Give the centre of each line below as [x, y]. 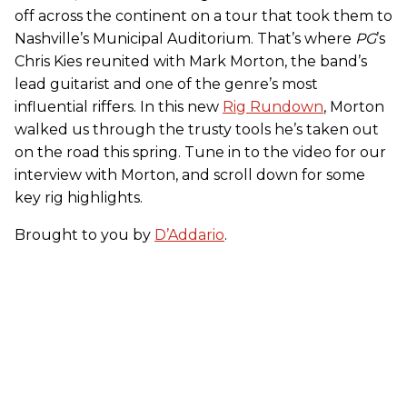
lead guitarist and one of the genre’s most [166, 84]
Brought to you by [84, 235]
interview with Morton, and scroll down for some [190, 175]
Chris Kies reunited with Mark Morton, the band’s [191, 62]
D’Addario [189, 235]
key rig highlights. [79, 198]
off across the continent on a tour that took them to [203, 16]
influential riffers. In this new [119, 107]
